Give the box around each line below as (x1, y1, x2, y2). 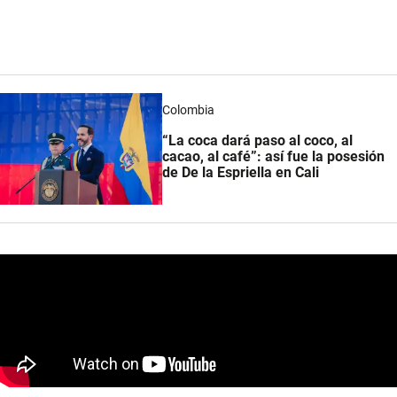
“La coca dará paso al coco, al (161, 131, 353, 149)
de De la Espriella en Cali (161, 163, 319, 181)
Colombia (161, 103, 214, 118)
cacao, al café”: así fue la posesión (161, 147, 385, 165)
